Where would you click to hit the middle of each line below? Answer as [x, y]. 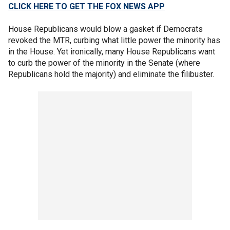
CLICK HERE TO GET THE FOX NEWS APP [87, 6]
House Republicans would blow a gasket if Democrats [106, 29]
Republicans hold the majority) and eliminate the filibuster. [111, 74]
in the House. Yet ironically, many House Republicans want [112, 52]
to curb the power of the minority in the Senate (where [104, 63]
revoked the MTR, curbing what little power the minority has [114, 40]
